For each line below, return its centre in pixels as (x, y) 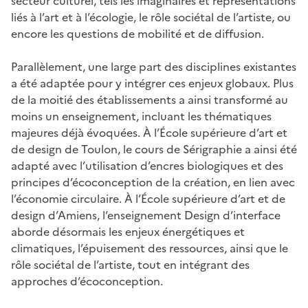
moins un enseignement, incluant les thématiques (141, 116)
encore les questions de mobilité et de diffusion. (137, 33)
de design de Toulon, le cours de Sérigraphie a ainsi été (154, 149)
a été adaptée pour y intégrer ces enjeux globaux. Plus (152, 83)
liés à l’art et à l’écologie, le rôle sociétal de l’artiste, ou (151, 17)
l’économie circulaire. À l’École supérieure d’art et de (148, 198)
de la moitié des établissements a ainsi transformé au (150, 99)
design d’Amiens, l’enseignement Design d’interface (146, 215)
